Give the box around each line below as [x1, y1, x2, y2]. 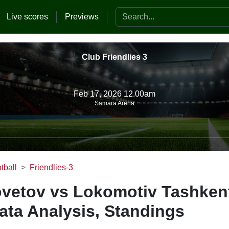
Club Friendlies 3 [82, 53, 147, 61]
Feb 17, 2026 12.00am [74, 89, 155, 98]
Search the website [115, 8, 185, 17]
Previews [65, 12, 99, 21]
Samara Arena [95, 99, 134, 107]
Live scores [7, 12, 48, 21]
